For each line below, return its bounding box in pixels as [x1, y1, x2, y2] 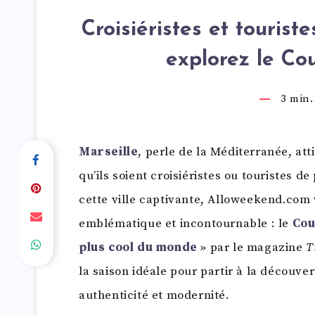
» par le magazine [197, 239, 307, 255]
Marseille [79, 143, 139, 160]
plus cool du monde [79, 239, 198, 255]
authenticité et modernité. [79, 287, 230, 303]
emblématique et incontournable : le [79, 215, 292, 231]
